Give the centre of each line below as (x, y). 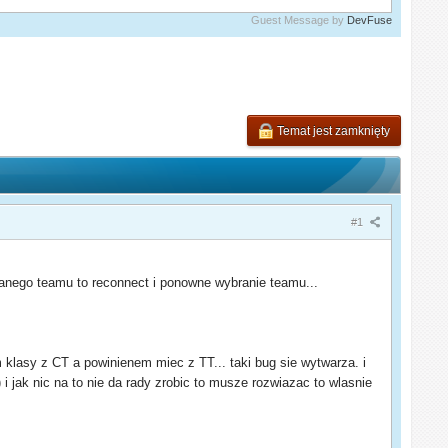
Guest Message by (298, 19)
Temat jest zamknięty (331, 130)
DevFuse (369, 19)
